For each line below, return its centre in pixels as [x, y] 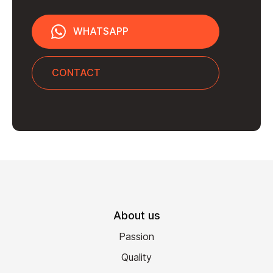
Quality [136, 257]
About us [136, 215]
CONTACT [76, 72]
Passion [136, 236]
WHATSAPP [101, 31]
